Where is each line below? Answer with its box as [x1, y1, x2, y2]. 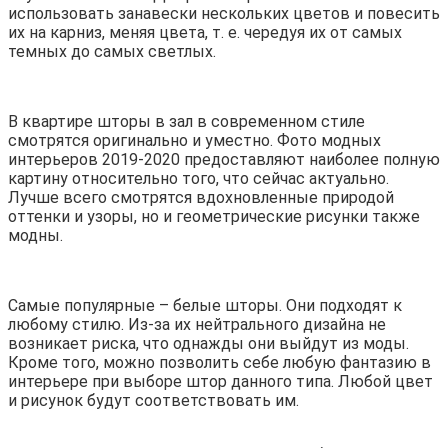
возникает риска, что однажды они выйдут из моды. [8, 334, 409, 354]
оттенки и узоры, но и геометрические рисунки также [8, 207, 420, 227]
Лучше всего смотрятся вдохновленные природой [8, 188, 394, 208]
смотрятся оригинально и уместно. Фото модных [8, 131, 381, 151]
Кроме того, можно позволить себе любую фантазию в [8, 353, 431, 373]
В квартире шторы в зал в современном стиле [8, 112, 365, 132]
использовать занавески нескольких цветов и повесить [8, 4, 440, 24]
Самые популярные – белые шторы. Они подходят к [8, 296, 402, 316]
